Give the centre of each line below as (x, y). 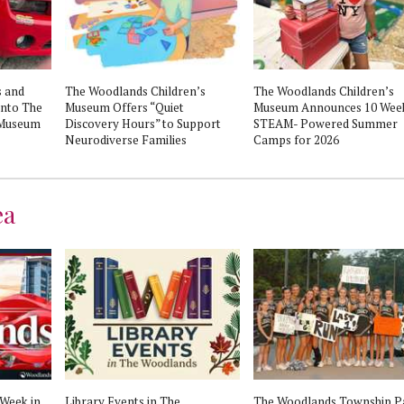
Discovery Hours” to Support (143, 123)
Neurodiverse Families (126, 139)
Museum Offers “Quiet (124, 107)
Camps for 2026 (296, 139)
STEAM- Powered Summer (326, 123)
